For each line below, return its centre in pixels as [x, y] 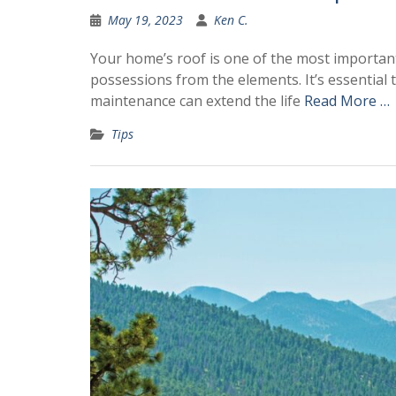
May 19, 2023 [145, 20]
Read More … [347, 101]
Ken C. [231, 20]
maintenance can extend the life [197, 101]
